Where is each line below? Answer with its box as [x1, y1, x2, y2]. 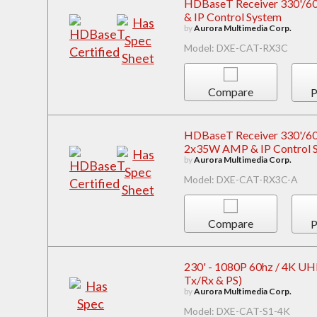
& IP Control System [183, 10, 282, 24]
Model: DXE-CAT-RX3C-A [183, 173, 298, 186]
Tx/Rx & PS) [183, 272, 242, 287]
